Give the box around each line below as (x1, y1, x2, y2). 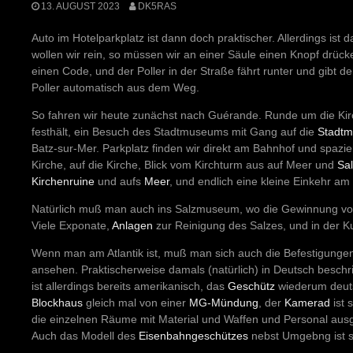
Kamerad (284, 295, 330, 309)
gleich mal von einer (83, 295, 189, 309)
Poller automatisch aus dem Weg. (32, 80, 199, 94)
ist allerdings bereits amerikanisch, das (32, 279, 228, 292)
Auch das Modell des (32, 329, 139, 342)
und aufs (95, 174, 144, 188)
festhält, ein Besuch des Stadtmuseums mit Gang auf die (32, 124, 318, 138)
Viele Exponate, (32, 218, 112, 232)
